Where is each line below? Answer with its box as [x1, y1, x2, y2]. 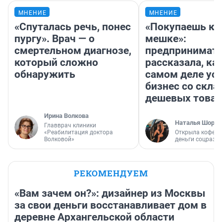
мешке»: [145, 33, 186, 45]
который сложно [14, 56, 98, 69]
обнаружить [14, 68, 75, 81]
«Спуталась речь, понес [14, 21, 131, 33]
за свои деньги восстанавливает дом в [14, 199, 207, 212]
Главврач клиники [44, 122, 96, 129]
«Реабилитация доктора [44, 129, 113, 136]
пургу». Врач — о [14, 33, 95, 45]
